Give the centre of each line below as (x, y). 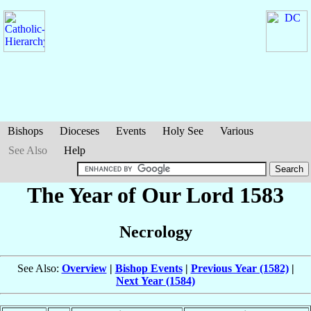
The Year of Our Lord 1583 (155, 195)
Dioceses (79, 131)
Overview (84, 269)
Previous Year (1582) (239, 269)
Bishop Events (149, 269)
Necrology (155, 232)
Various (237, 131)
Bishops (25, 131)
